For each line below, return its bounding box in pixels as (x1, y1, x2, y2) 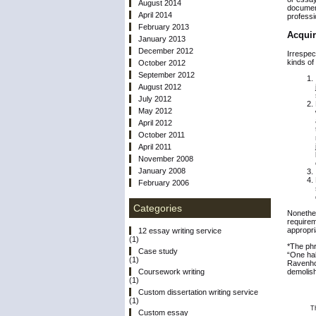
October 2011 (138, 130, 185, 139)
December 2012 (138, 46, 193, 55)
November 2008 (138, 154, 193, 163)
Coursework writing (138, 267, 205, 276)
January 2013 (138, 34, 186, 43)
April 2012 (138, 118, 172, 127)
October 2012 (138, 58, 186, 67)
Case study (138, 247, 178, 256)
